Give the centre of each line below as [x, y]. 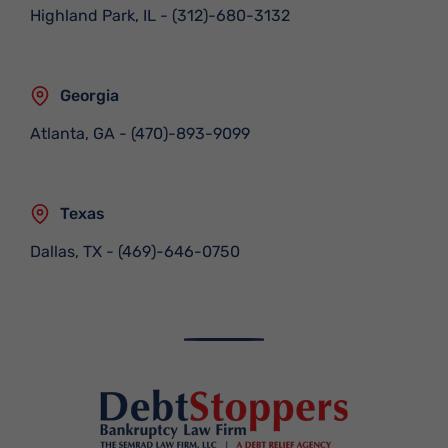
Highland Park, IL [93, 15]
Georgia [89, 95]
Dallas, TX [66, 251]
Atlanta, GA [72, 133]
